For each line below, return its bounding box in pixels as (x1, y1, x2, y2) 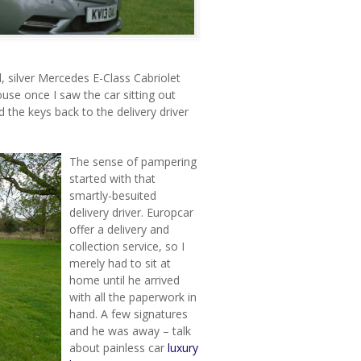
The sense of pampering (69, 154, 197, 169)
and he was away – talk (69, 323, 191, 338)
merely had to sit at (69, 255, 171, 271)
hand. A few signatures (69, 306, 188, 322)
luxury (168, 340, 198, 355)
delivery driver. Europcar (69, 205, 193, 220)
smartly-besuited (69, 188, 156, 203)
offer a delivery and (69, 222, 169, 237)
